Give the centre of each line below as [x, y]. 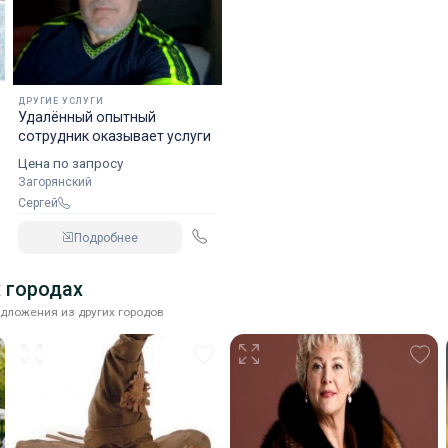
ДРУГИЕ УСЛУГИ [61, 101]
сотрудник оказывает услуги [115, 136]
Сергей [42, 203]
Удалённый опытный [87, 117]
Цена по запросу [71, 163]
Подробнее [105, 237]
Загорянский [55, 182]
